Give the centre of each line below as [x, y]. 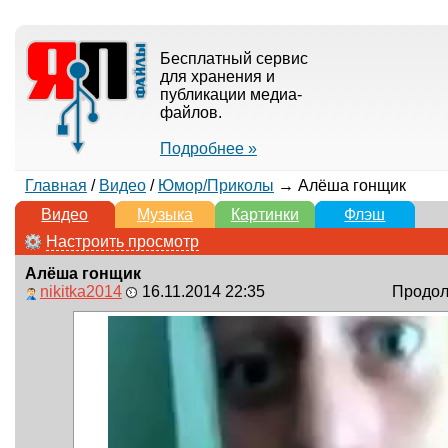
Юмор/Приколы [215, 185]
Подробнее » [208, 148]
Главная [55, 185]
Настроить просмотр [122, 241]
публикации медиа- [230, 94]
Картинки [264, 214]
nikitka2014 [80, 291]
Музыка [164, 214]
